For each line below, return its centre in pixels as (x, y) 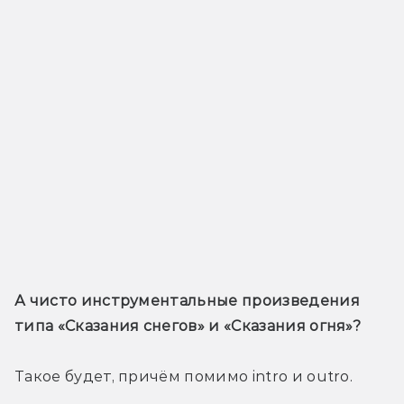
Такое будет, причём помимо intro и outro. (184, 377)
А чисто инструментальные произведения (187, 301)
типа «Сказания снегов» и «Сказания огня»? (188, 326)
